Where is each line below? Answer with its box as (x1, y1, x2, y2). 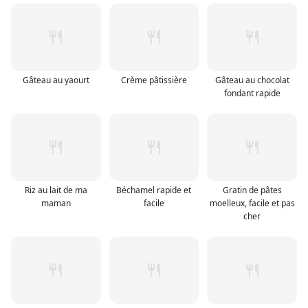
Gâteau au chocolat (214, 74, 289, 87)
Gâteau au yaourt (22, 74, 89, 87)
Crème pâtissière (120, 74, 187, 87)
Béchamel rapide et (116, 184, 192, 197)
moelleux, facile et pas (209, 197, 295, 210)
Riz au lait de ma (24, 184, 87, 197)
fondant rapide (223, 87, 280, 100)
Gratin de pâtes (222, 184, 282, 197)
